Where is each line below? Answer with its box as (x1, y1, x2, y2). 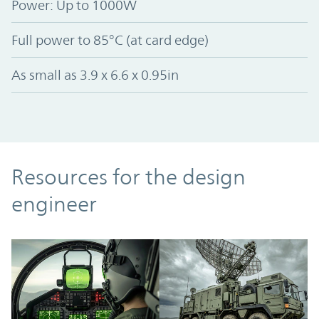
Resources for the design (11, 164, 246, 189)
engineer (11, 191, 97, 216)
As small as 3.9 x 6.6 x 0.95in (11, 66, 179, 83)
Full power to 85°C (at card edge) (11, 31, 209, 48)
